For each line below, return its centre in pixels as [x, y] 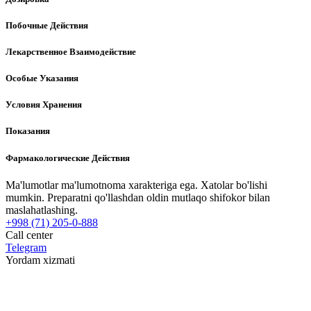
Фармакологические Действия [68, 158]
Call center [29, 235]
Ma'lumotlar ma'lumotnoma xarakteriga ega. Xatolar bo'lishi [136, 185]
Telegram [26, 247]
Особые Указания [42, 78]
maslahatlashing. [42, 210]
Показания [28, 131]
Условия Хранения [44, 105]
